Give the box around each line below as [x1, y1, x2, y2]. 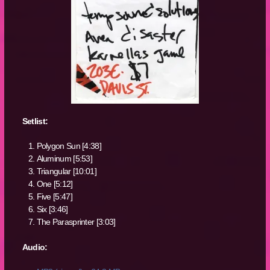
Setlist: [22, 116, 48, 127]
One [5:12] [36, 179, 73, 189]
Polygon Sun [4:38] [36, 141, 101, 151]
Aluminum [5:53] [36, 154, 93, 164]
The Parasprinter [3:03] [36, 217, 116, 227]
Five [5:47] [36, 192, 72, 202]
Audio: [22, 242, 48, 252]
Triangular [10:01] [36, 166, 96, 177]
